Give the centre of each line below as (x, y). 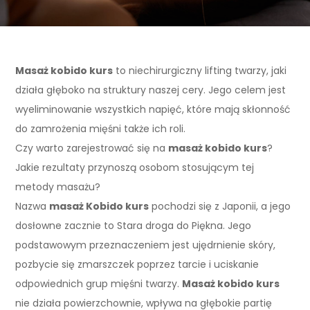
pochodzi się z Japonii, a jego (220, 206)
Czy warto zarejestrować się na (92, 148)
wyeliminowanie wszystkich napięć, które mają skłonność (153, 109)
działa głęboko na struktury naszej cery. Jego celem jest (151, 90)
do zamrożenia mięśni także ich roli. (101, 129)
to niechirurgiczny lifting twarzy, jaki (200, 71)
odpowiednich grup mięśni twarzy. (99, 284)
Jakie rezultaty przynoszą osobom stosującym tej (135, 167)
